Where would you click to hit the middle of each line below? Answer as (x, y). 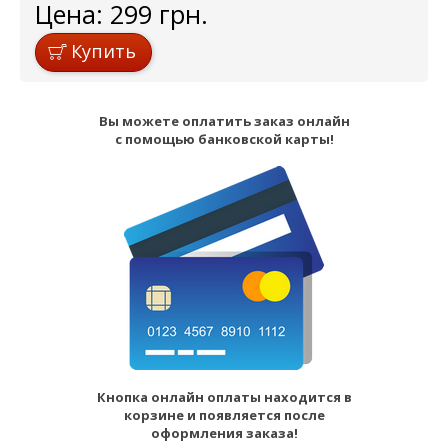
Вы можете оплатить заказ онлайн (224, 121)
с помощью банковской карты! (224, 139)
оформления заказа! (224, 433)
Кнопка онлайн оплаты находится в (224, 397)
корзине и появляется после (224, 415)
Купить (103, 51)
